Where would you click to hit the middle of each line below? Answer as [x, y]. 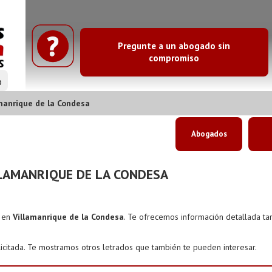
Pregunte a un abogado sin [174, 46]
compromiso [174, 58]
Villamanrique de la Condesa [68, 217]
